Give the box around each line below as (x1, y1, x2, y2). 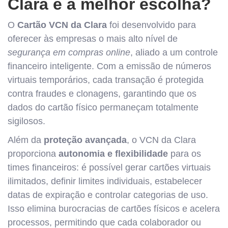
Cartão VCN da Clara (17, 20, 107, 30)
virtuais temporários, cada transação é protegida (8, 75, 204, 85)
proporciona (8, 149, 59, 159)
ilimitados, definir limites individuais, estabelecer (8, 176, 202, 186)
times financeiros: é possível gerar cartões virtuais (8, 162, 211, 173)
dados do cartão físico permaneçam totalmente (8, 102, 198, 112)
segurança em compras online (8, 47, 130, 58)
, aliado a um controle (130, 47, 218, 58)
